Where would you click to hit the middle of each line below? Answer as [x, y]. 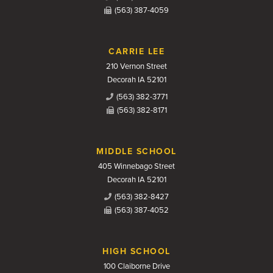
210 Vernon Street [136, 66]
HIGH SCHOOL [136, 251]
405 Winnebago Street [136, 166]
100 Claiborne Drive [136, 266]
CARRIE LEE [136, 51]
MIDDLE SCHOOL [136, 151]
